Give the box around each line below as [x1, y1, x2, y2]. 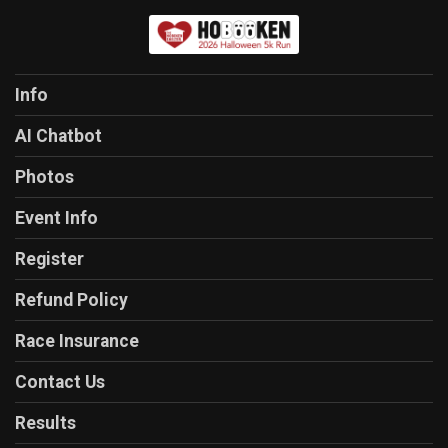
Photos [15, 167, 74, 187]
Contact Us [15, 372, 105, 392]
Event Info [15, 208, 98, 228]
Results [15, 413, 76, 433]
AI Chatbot [15, 126, 102, 146]
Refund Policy [15, 290, 128, 310]
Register [15, 249, 84, 269]
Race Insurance [15, 331, 139, 351]
